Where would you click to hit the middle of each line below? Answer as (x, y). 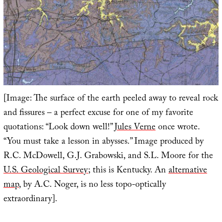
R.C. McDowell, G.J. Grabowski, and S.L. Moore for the (108, 157)
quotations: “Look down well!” (59, 128)
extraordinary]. (30, 200)
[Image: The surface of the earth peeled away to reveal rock (111, 99)
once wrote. (177, 128)
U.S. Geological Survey (46, 171)
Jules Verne (135, 128)
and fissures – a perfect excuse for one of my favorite (98, 113)
